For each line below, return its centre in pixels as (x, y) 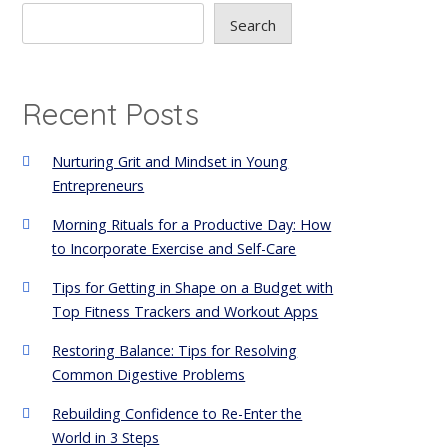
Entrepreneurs (98, 186)
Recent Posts (110, 114)
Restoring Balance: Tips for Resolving (175, 351)
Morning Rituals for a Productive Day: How (192, 225)
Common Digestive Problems (149, 375)
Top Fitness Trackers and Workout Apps (185, 312)
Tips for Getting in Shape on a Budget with (193, 288)
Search (253, 25)
